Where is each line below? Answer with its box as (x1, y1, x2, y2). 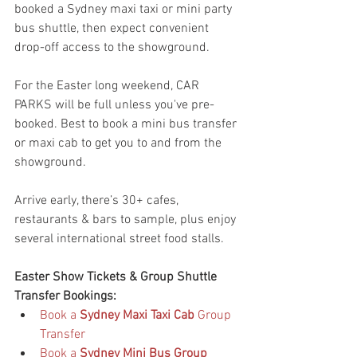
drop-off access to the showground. (14, 39, 210, 56)
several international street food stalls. (14, 230, 224, 247)
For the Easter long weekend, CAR (14, 77, 202, 94)
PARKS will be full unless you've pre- (14, 96, 214, 113)
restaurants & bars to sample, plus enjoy (14, 211, 239, 228)
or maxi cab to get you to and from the (14, 135, 225, 151)
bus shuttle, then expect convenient (14, 20, 212, 37)
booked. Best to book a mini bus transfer (14, 116, 240, 132)
